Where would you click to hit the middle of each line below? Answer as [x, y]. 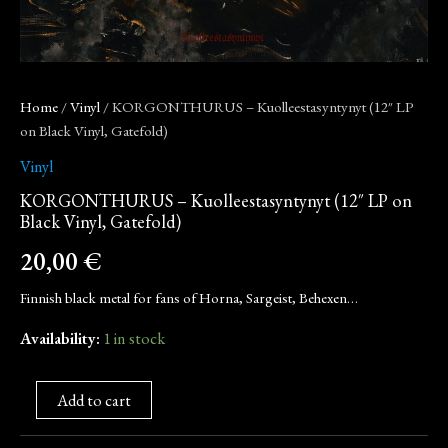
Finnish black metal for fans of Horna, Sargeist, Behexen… [189, 298]
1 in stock [134, 337]
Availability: [60, 337]
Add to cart [94, 399]
